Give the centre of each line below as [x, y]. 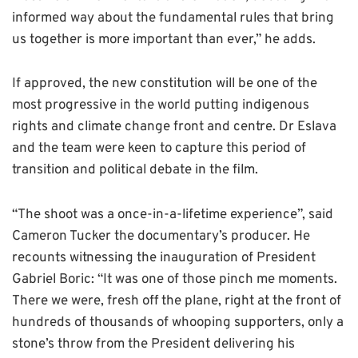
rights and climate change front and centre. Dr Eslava [174, 127]
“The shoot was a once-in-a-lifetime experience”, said [173, 215]
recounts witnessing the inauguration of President [164, 259]
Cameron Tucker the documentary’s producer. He [161, 237]
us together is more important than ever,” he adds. [164, 40]
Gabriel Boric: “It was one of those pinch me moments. [175, 280]
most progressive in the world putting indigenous [161, 106]
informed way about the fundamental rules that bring [173, 18]
